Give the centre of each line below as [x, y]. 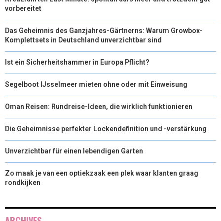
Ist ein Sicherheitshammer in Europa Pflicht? [77, 62]
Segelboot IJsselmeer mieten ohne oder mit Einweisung [96, 84]
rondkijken [23, 182]
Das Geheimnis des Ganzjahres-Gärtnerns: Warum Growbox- [104, 30]
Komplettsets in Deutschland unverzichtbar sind [83, 40]
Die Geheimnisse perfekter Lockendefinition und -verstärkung [106, 129]
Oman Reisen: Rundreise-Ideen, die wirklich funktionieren [99, 106]
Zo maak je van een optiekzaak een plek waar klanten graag [102, 173]
